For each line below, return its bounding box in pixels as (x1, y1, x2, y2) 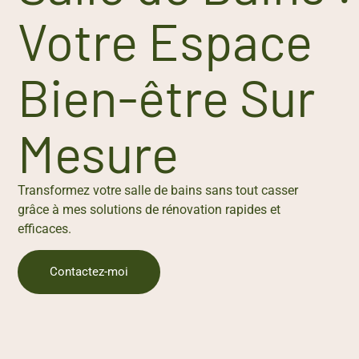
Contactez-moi (50, 264, 128, 279)
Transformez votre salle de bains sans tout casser (18, 182, 298, 198)
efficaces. (18, 220, 71, 236)
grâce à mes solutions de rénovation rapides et (18, 201, 280, 217)
